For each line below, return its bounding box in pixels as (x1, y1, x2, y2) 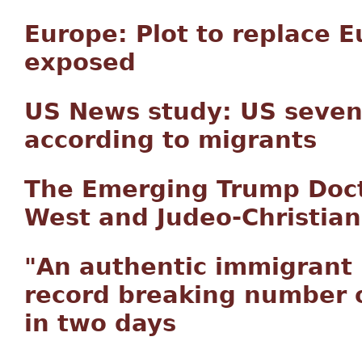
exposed (24, 48, 136, 76)
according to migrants (24, 125, 317, 154)
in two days (24, 309, 176, 337)
